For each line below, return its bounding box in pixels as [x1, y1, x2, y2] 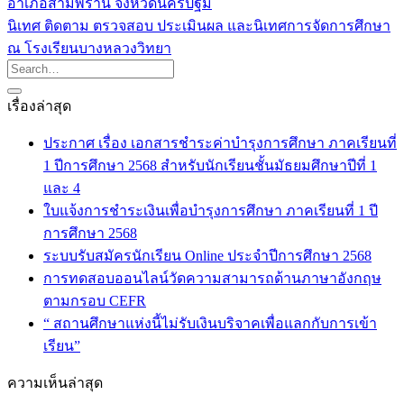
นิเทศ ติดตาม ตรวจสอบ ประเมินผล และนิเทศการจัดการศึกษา [7, 17, 390, 33]
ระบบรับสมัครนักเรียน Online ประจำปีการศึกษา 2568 [43, 247, 372, 263]
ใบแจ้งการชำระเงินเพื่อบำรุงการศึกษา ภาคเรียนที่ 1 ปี [43, 202, 378, 218]
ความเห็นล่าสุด [7, 374, 103, 390]
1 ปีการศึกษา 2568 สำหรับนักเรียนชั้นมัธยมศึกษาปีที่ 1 [43, 157, 377, 173]
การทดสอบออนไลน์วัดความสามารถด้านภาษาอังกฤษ [43, 270, 381, 286]
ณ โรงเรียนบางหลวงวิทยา [7, 40, 171, 56]
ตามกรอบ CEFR [43, 292, 146, 308]
